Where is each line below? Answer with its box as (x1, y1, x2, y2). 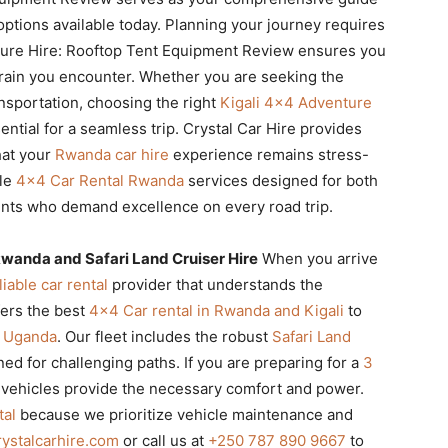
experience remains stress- (169, 144, 369, 164)
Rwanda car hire (55, 144, 169, 164)
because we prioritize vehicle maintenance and (16, 404, 353, 424)
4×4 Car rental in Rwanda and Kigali (89, 300, 344, 320)
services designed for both (184, 170, 378, 190)
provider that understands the (108, 274, 323, 294)
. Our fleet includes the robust (57, 326, 272, 346)
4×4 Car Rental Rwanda (16, 170, 184, 190)
